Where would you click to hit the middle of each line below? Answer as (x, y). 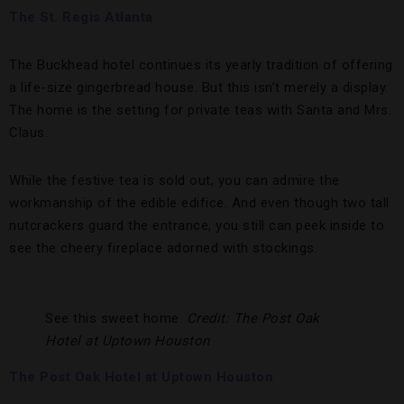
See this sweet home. (116, 319)
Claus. (28, 133)
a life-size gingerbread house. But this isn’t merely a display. (199, 88)
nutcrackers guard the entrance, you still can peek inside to (197, 226)
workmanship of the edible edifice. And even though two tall (199, 203)
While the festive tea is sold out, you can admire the (174, 181)
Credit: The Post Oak (253, 319)
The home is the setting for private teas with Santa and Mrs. (200, 110)
